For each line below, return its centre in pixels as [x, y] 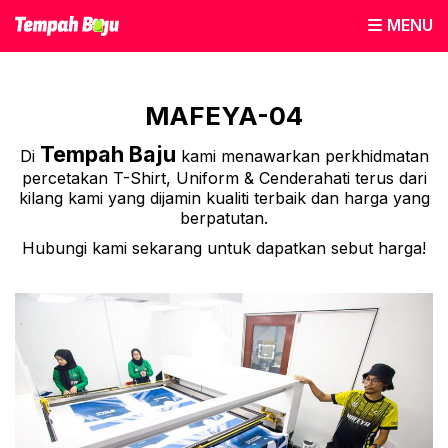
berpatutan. [224, 218]
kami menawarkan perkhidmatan [302, 156]
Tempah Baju [107, 154]
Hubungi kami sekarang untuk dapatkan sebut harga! [224, 248]
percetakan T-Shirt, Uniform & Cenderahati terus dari [224, 178]
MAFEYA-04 [224, 115]
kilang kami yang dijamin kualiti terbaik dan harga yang [224, 198]
